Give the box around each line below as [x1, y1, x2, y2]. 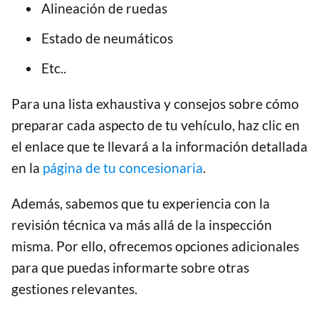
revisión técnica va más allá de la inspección [11, 216, 272, 234]
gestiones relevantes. [11, 281, 137, 298]
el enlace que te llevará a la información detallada [11, 138, 308, 155]
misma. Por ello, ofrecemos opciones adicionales [11, 238, 299, 255]
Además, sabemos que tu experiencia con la [11, 195, 270, 212]
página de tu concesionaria [43, 159, 203, 177]
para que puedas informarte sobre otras [11, 259, 249, 276]
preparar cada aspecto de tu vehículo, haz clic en [11, 117, 300, 134]
